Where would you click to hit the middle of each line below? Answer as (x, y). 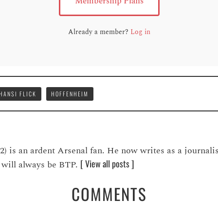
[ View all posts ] (107, 163)
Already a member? (99, 32)
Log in (140, 32)
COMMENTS (109, 194)
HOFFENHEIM (70, 93)
